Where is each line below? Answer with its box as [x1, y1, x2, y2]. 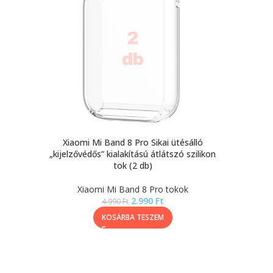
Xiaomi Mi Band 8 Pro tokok [77, 183, 188, 195]
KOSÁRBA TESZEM [101, 212, 164, 222]
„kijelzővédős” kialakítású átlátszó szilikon [49, 148, 216, 160]
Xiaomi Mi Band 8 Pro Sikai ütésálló [62, 136, 203, 148]
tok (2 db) [113, 160, 152, 171]
